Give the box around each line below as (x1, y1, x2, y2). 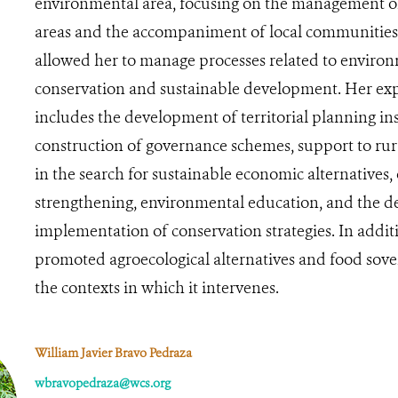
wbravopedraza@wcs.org (34, 374, 171, 392)
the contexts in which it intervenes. (34, 276, 279, 298)
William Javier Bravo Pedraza (34, 344, 192, 362)
